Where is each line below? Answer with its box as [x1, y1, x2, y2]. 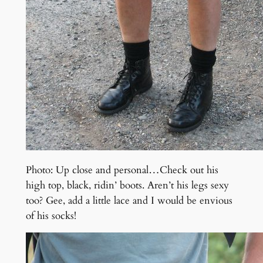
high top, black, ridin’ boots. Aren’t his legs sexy [25, 178, 229, 193]
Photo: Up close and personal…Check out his [25, 163, 218, 177]
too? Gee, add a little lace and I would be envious [25, 194, 232, 208]
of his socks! [25, 209, 76, 223]
